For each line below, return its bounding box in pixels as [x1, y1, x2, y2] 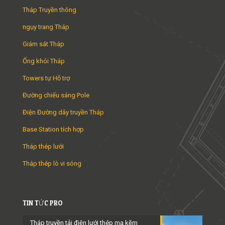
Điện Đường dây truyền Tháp [23, 108, 104, 116]
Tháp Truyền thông [23, 6, 76, 14]
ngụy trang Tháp [23, 23, 69, 31]
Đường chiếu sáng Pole [23, 91, 89, 99]
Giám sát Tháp [23, 40, 64, 48]
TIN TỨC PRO [23, 198, 62, 207]
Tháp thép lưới [23, 142, 64, 150]
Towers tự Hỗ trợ [23, 74, 70, 82]
